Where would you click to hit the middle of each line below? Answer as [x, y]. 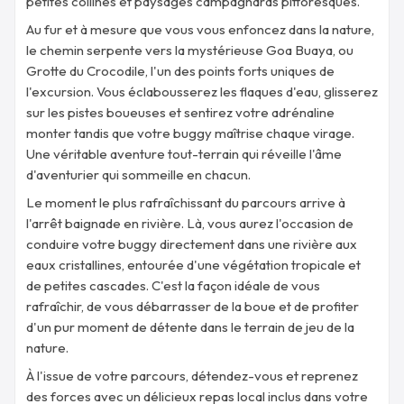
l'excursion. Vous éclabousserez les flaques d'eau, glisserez [202, 92]
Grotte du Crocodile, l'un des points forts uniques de [180, 71]
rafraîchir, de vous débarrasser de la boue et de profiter [193, 306]
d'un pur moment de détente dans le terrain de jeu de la [190, 327]
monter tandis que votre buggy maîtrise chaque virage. [190, 133]
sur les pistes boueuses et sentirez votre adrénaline [180, 112]
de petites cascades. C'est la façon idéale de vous [173, 285]
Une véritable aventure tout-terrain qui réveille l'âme [184, 154]
